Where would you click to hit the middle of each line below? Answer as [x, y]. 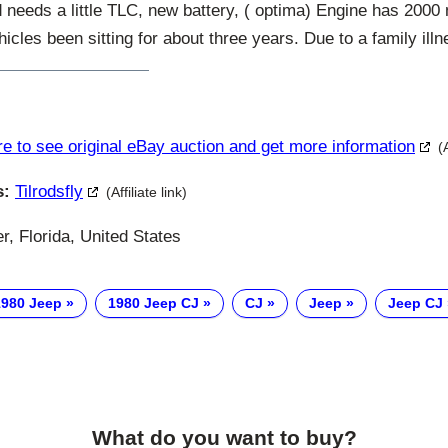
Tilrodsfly [49, 192]
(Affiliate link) [146, 192]
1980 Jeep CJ [153, 302]
